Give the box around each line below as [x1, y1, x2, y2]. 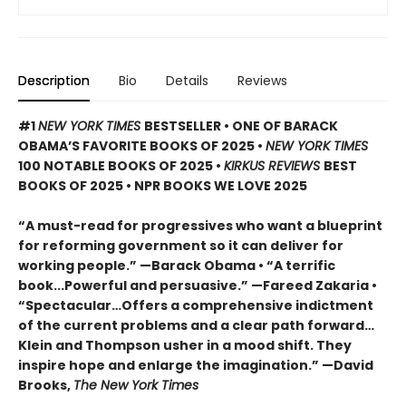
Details [166, 72, 208, 91]
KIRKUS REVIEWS [224, 157, 324, 176]
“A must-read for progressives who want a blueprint [18, 217, 382, 236]
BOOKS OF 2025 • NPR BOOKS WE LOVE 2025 [18, 177, 307, 196]
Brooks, [18, 376, 73, 395]
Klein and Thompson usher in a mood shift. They [18, 336, 352, 355]
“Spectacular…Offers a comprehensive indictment [18, 296, 373, 315]
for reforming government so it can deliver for [18, 237, 343, 256]
